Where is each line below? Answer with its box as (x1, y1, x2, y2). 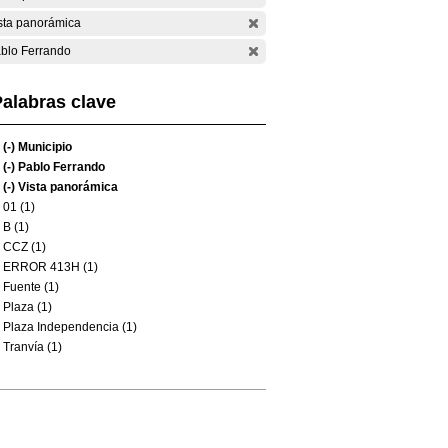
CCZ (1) (3, 240, 46, 254)
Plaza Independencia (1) (3, 320, 137, 334)
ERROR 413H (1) (3, 260, 98, 274)
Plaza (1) (3, 300, 52, 314)
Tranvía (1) (3, 340, 62, 354)
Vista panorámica (15, 180, 118, 194)
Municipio (15, 140, 72, 154)
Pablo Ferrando (15, 160, 105, 174)
